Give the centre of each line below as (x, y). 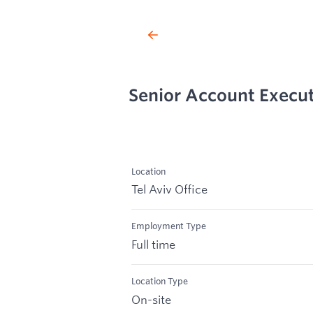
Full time (153, 245)
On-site (151, 299)
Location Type (160, 281)
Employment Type (169, 226)
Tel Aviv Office (169, 189)
